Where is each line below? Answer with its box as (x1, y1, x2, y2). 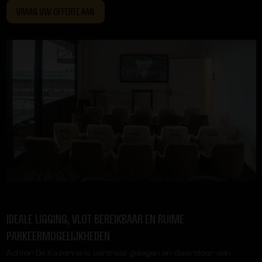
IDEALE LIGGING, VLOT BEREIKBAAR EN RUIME (6, 209, 184, 228)
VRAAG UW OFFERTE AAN (16, 4, 94, 19)
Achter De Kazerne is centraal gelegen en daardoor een (6, 246, 231, 258)
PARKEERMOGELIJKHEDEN (6, 226, 110, 245)
